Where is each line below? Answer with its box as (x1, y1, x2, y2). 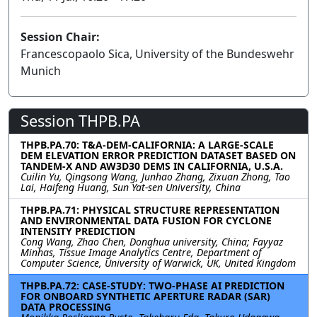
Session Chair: (21, 28, 100, 45)
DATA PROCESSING (21, 299, 111, 313)
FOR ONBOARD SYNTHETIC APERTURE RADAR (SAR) (21, 289, 270, 303)
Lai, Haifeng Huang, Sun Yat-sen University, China (21, 180, 241, 194)
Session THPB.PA (21, 110, 140, 131)
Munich (21, 62, 61, 79)
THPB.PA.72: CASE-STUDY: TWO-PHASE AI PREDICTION (21, 278, 284, 292)
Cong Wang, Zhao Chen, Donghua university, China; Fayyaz (21, 234, 283, 248)
